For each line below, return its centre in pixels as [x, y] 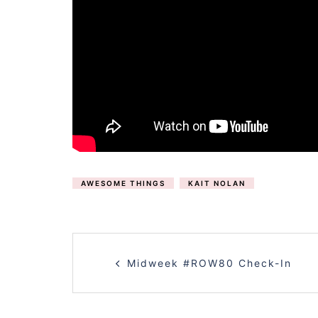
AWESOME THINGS [123, 183]
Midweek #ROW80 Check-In [209, 263]
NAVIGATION [177, 283]
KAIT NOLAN [217, 183]
